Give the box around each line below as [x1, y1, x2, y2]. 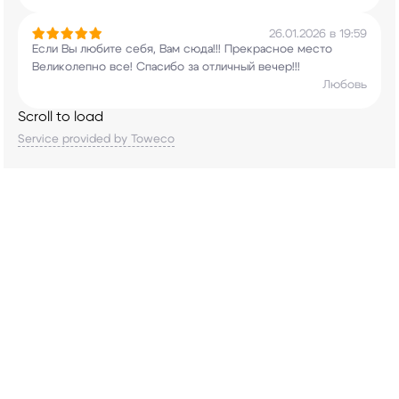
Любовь [322, 79, 367, 91]
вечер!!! [255, 61, 300, 73]
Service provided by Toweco [18, 134, 175, 145]
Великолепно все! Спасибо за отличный [32, 61, 255, 73]
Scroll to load [18, 110, 103, 124]
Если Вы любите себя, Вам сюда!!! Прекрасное [32, 44, 294, 55]
